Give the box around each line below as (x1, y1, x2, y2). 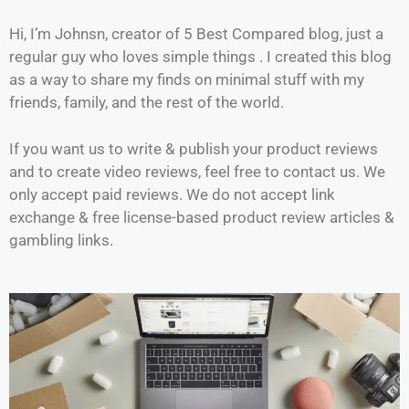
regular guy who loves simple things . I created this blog (9, 47, 392, 67)
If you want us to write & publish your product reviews (9, 139, 378, 158)
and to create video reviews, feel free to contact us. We (9, 162, 385, 181)
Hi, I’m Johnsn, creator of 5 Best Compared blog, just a (9, 25, 383, 44)
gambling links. (9, 230, 113, 249)
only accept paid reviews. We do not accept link (9, 184, 335, 204)
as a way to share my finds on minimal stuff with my (9, 70, 364, 89)
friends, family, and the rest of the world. (9, 93, 284, 112)
